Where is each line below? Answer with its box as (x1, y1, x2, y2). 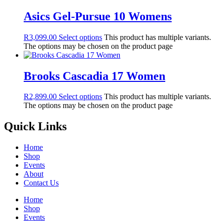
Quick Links (4, 120, 67, 133)
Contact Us (24, 179, 59, 187)
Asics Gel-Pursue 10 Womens (24, 9, 172, 23)
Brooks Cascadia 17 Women (24, 69, 165, 82)
